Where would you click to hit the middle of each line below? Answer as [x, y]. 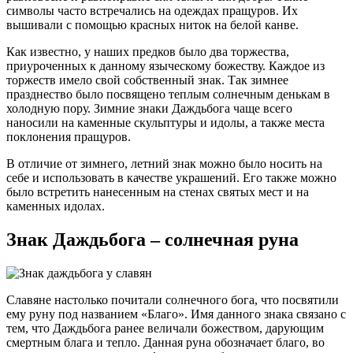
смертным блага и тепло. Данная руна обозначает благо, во [165, 342]
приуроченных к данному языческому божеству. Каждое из [165, 65]
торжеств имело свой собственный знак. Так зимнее [147, 80]
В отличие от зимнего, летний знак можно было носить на [164, 163]
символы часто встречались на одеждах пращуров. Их [152, 10]
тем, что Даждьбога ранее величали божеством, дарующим [165, 328]
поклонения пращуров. [69, 136]
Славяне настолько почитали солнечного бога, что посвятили [173, 299]
